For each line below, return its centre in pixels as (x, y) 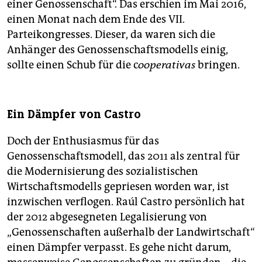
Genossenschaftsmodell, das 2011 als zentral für (123, 156)
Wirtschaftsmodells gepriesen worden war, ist (118, 187)
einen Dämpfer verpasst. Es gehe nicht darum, (119, 248)
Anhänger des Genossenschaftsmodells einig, (118, 50)
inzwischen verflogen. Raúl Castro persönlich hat (126, 202)
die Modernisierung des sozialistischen (103, 172)
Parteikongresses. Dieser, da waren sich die (111, 35)
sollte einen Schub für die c (73, 65)
